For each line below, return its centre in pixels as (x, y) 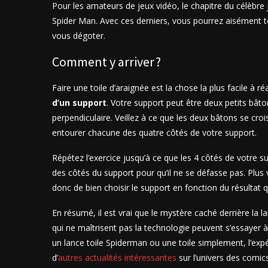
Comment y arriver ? (106, 62)
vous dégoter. (80, 36)
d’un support (79, 103)
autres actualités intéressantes (117, 258)
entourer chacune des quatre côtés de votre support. (156, 133)
